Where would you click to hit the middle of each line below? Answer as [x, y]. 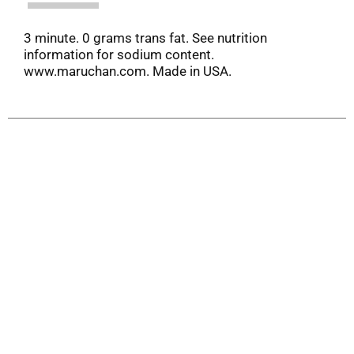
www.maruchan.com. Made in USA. [128, 71]
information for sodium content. [119, 54]
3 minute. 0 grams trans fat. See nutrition [145, 38]
